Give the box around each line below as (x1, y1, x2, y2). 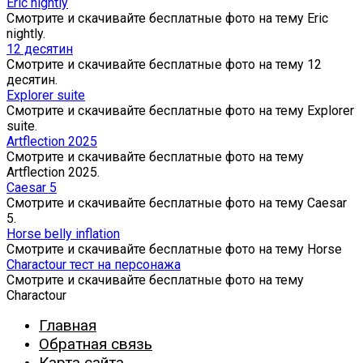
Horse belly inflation (6, 226, 120, 242)
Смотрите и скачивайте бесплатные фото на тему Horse (6, 241, 342, 258)
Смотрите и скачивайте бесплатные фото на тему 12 (6, 57, 322, 73)
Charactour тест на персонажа (6, 257, 181, 273)
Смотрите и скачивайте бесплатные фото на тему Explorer (6, 103, 354, 119)
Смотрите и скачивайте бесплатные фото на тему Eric (6, 11, 328, 27)
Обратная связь (39, 335, 152, 354)
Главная (39, 316, 96, 335)
